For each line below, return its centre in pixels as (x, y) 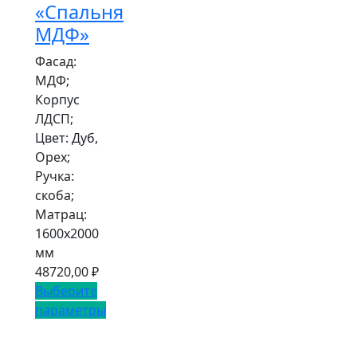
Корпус (57, 99)
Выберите (66, 290)
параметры (71, 310)
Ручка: (55, 176)
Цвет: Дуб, (67, 137)
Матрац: (61, 214)
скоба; (55, 195)
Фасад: (56, 61)
